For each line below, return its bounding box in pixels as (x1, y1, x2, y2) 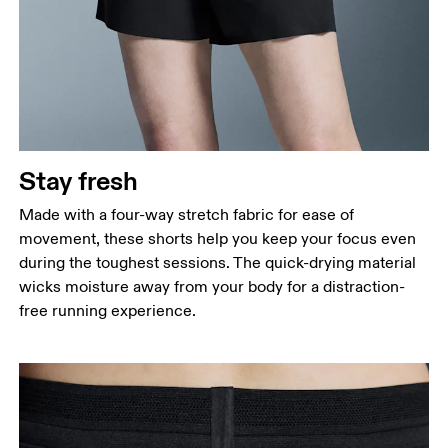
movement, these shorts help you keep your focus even (19, 229, 417, 250)
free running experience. (19, 301, 197, 322)
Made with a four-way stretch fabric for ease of (19, 205, 355, 226)
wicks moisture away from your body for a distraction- (19, 277, 406, 298)
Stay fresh (19, 164, 138, 198)
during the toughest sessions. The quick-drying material (19, 253, 417, 274)
